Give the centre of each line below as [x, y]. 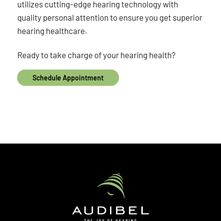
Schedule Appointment [68, 78]
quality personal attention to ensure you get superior [110, 17]
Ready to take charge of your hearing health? [97, 55]
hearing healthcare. [53, 30]
